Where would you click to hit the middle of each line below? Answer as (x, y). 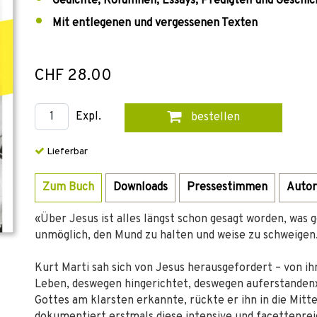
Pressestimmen (227, 188)
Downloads (140, 188)
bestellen (214, 117)
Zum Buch (68, 188)
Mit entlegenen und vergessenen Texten (155, 23)
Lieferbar (66, 152)
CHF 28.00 (73, 76)
